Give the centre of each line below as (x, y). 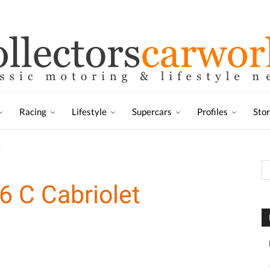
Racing (33, 111)
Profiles (212, 111)
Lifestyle (89, 111)
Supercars (152, 111)
